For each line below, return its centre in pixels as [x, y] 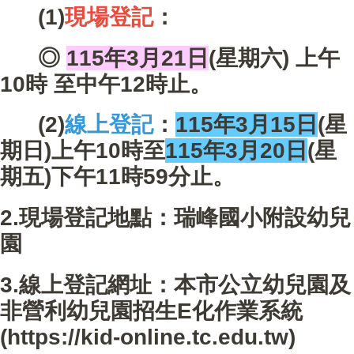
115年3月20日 [236, 151]
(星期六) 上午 [274, 58]
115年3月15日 [247, 125]
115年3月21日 [137, 58]
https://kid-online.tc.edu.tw [148, 337]
